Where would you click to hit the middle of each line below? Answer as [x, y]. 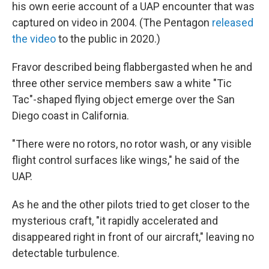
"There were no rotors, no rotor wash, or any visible [132, 144]
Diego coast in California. [71, 115]
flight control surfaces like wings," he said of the [126, 160]
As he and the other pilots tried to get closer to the [131, 204]
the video [34, 38]
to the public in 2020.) [108, 38]
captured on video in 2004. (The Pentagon [112, 22]
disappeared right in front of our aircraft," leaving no [133, 237]
